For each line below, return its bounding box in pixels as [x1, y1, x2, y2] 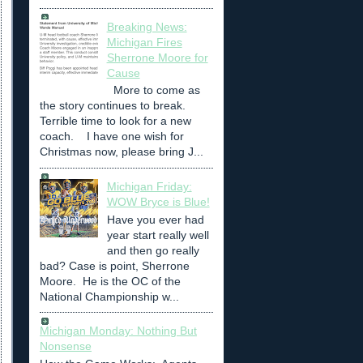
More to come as [106, 83, 200, 97]
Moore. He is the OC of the [40, 274, 181, 288]
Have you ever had [106, 212, 204, 226]
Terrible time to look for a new [40, 114, 191, 128]
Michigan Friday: [106, 179, 192, 193]
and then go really [106, 243, 199, 257]
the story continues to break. [40, 99, 189, 113]
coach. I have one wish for [40, 130, 184, 143]
